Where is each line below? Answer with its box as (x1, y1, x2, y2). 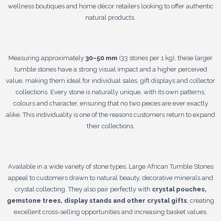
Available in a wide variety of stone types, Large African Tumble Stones (7, 162, 214, 170)
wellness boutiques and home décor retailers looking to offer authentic (7, 2, 214, 10)
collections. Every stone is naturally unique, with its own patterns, (15, 88, 206, 96)
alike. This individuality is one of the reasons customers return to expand (6, 110, 215, 118)
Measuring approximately (8, 54, 85, 62)
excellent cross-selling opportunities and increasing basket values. (13, 208, 208, 216)
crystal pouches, (151, 185, 207, 193)
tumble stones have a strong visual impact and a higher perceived (14, 65, 207, 73)
